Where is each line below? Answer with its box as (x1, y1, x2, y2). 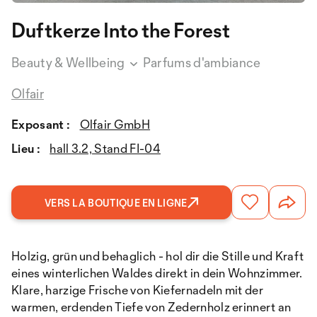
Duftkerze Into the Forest (11, 18, 230, 43)
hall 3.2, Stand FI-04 (50, 141, 161, 156)
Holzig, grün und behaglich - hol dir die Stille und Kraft (11, 248, 304, 264)
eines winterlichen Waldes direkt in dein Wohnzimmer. (11, 265, 303, 281)
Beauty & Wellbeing (11, 54, 128, 71)
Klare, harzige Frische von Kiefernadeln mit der (11, 282, 264, 298)
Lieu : (11, 141, 40, 156)
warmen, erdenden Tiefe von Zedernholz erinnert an (11, 299, 292, 315)
